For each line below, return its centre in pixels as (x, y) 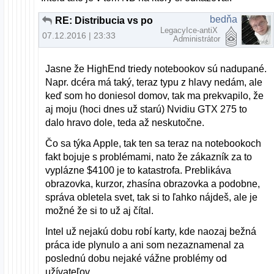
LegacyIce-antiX (190, 31)
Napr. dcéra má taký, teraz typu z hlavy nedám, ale (154, 82)
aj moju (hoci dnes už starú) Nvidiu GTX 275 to (146, 109)
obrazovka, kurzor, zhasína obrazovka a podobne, (153, 183)
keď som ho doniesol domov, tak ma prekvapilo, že (155, 95)
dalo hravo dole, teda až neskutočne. (125, 122)
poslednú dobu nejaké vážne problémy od (136, 258)
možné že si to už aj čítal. (100, 210)
